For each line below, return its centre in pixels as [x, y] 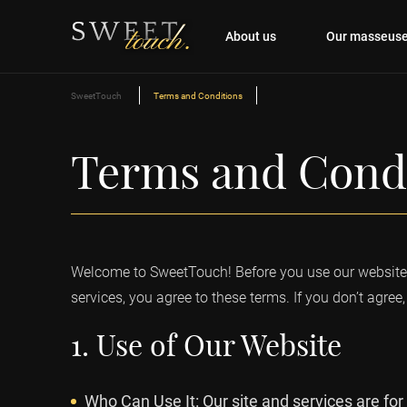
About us [251, 36]
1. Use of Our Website [206, 345]
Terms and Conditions [198, 96]
